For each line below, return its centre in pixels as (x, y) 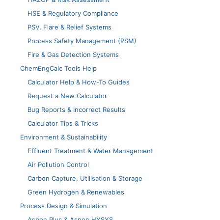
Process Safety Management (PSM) (82, 41)
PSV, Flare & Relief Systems (69, 27)
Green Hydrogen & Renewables (76, 192)
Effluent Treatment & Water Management (90, 151)
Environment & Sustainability (64, 137)
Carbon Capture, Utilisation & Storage (85, 179)
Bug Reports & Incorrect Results (76, 110)
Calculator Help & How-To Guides (79, 82)
